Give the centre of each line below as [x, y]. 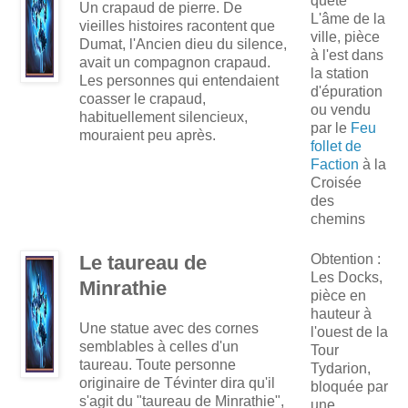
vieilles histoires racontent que [177, 26]
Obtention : [346, 260]
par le [331, 128]
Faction [335, 165]
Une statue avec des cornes [169, 329]
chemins [338, 219]
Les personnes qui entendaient [179, 81]
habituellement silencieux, [163, 117]
